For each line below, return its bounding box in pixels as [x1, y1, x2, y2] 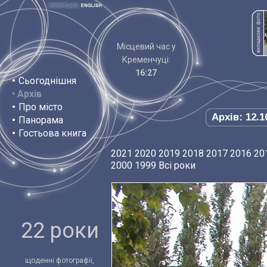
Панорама [18, 114, 63, 126]
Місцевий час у [116, 42, 176, 51]
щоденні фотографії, [25, 256, 94, 265]
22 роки [20, 218, 99, 243]
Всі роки [159, 160, 195, 171]
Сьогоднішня [18, 75, 76, 86]
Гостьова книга [18, 128, 86, 139]
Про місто [18, 101, 63, 113]
